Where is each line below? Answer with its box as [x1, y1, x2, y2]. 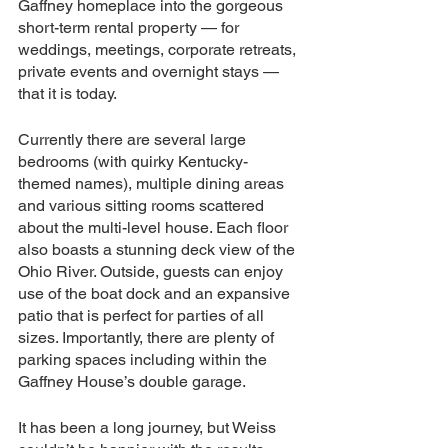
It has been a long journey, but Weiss [18, 418, 280, 437]
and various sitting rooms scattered [18, 196, 268, 215]
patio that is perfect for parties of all [18, 306, 268, 325]
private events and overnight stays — [18, 62, 283, 81]
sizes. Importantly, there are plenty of [18, 328, 278, 347]
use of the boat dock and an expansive [18, 284, 294, 303]
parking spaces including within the [18, 350, 271, 369]
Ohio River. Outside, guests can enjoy [18, 262, 287, 281]
